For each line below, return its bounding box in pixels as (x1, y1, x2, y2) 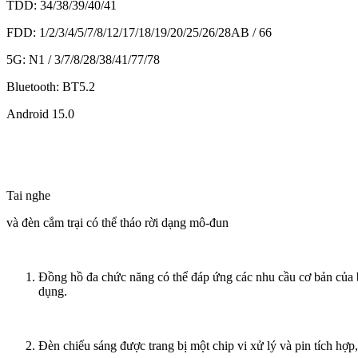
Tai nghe (6, 189, 50, 203)
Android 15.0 (6, 107, 74, 121)
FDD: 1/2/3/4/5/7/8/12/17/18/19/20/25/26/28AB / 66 (6, 26, 272, 40)
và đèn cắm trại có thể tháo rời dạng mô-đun (6, 216, 229, 230)
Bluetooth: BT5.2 (6, 80, 95, 94)
